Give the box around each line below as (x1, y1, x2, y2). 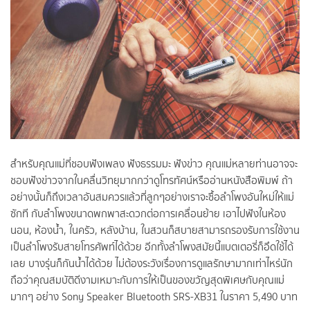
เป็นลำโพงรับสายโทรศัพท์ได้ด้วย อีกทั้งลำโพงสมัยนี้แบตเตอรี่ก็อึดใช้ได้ (10, 239, 293, 255)
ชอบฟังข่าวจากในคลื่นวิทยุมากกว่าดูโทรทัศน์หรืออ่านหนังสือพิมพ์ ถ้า (10, 172, 293, 188)
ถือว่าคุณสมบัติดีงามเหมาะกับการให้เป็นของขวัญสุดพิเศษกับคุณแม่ (10, 272, 284, 288)
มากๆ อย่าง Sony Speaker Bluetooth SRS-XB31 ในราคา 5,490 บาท (10, 289, 298, 304)
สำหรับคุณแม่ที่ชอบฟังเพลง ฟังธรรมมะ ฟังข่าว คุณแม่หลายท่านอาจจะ (10, 156, 298, 172)
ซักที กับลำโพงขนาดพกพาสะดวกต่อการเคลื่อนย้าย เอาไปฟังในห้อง (10, 206, 286, 221)
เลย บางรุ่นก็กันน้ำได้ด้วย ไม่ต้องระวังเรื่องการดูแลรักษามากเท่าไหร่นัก (10, 255, 293, 271)
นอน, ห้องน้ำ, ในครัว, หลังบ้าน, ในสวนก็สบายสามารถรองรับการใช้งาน (10, 222, 300, 238)
